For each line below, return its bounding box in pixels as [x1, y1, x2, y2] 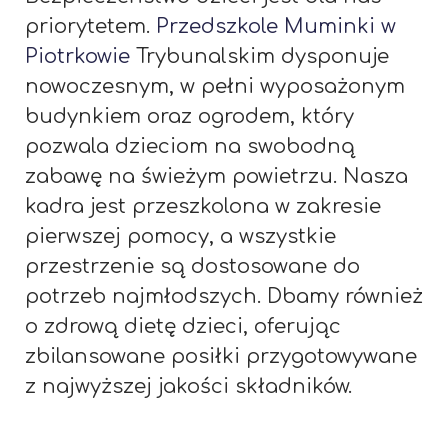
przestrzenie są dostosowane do [25, 254, 360, 278]
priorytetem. [25, 14, 156, 38]
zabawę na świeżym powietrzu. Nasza [25, 164, 408, 188]
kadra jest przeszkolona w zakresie [25, 194, 381, 218]
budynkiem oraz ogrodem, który [25, 104, 354, 128]
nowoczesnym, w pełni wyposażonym [25, 74, 405, 98]
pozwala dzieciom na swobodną [25, 134, 355, 158]
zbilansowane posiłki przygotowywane [25, 344, 417, 368]
